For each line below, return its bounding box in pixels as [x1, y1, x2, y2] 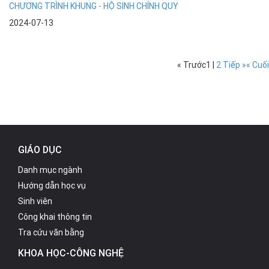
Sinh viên [18, 195, 52, 207]
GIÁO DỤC [18, 143, 62, 156]
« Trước [177, 59, 206, 70]
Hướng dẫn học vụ [18, 180, 86, 191]
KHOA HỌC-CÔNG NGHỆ [18, 246, 124, 259]
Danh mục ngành [18, 164, 82, 175]
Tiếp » [223, 59, 246, 70]
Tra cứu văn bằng [18, 226, 84, 238]
